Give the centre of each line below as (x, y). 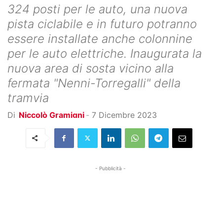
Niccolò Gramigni (52, 115)
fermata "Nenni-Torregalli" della (94, 83)
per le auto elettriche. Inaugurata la (105, 53)
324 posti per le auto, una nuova (97, 9)
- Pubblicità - (110, 168)
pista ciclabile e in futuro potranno (102, 24)
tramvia (28, 98)
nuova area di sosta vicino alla (91, 68)
